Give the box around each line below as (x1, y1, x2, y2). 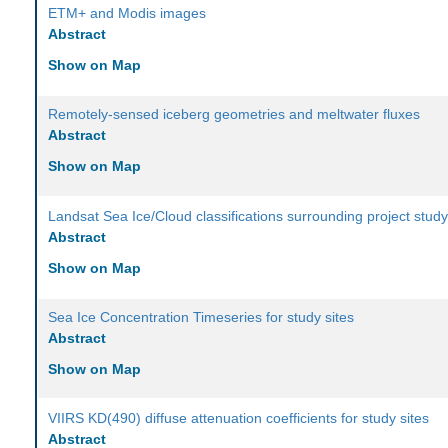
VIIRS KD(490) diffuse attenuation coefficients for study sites (48, 410, 430, 427)
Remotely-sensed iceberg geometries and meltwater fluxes (48, 106, 421, 123)
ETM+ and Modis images (48, 5, 207, 22)
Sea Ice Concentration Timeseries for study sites (48, 309, 355, 326)
